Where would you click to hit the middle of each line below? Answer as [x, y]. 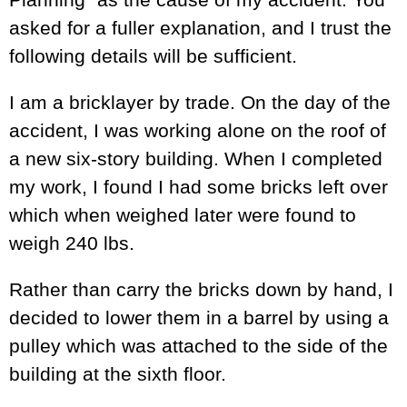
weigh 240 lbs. [72, 243]
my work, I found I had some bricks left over [199, 187]
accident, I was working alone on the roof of [198, 131]
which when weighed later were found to [183, 215]
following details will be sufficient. [153, 56]
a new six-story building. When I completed [196, 159]
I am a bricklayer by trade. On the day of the [200, 103]
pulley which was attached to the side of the [199, 346]
